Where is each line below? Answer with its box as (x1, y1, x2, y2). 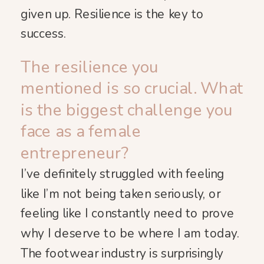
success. (21, 25, 66, 42)
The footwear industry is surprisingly (21, 245, 224, 262)
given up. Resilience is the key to (21, 5, 204, 22)
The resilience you (21, 56, 159, 78)
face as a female (21, 120, 141, 143)
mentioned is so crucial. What (21, 77, 243, 100)
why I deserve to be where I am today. (21, 225, 239, 242)
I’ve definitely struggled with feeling (21, 166, 225, 183)
